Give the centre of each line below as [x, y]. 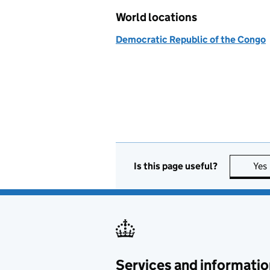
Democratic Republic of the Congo [191, 39]
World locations [156, 17]
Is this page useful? [176, 166]
